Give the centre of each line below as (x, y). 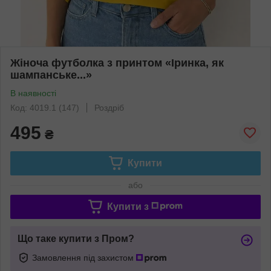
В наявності (33, 93)
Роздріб (109, 107)
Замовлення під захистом (84, 257)
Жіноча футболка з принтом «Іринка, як (117, 63)
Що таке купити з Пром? (76, 238)
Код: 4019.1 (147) (45, 107)
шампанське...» (51, 75)
